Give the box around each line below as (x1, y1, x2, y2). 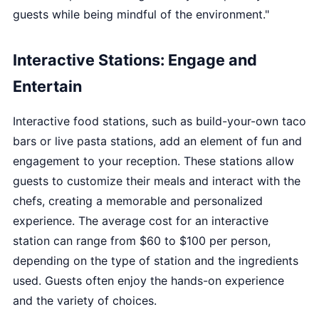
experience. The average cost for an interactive (13, 214, 268, 228)
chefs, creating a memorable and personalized (13, 194, 263, 208)
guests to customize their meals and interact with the (13, 174, 300, 188)
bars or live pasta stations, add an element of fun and (13, 134, 302, 148)
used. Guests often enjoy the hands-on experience (13, 273, 284, 288)
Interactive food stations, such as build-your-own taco (13, 114, 306, 128)
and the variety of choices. (13, 293, 157, 308)
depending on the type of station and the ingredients (13, 253, 298, 268)
